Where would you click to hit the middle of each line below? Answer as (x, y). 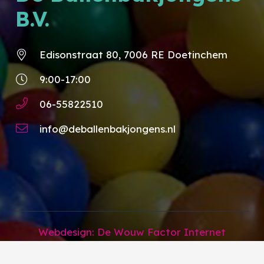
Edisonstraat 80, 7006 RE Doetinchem (133, 55)
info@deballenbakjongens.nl (107, 129)
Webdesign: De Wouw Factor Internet (132, 232)
